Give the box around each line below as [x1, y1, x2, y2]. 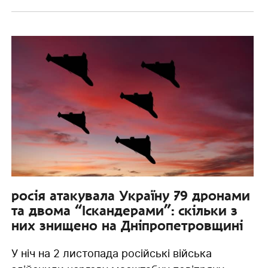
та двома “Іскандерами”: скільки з [11, 202, 237, 218]
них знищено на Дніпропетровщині [11, 217, 243, 233]
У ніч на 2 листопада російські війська [11, 246, 212, 260]
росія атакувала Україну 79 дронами [11, 187, 250, 203]
